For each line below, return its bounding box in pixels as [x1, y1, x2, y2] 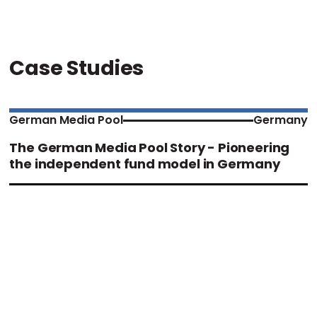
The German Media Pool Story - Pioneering [9, 139, 290, 157]
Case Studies [9, 54, 144, 83]
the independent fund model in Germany [9, 155, 280, 173]
